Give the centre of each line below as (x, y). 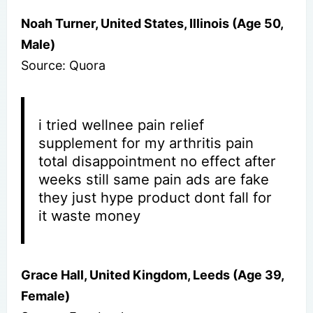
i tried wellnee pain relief (122, 124)
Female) (45, 296)
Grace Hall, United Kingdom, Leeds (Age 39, (152, 275)
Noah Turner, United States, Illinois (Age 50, (152, 23)
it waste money (90, 215)
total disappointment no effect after (158, 161)
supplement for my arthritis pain (146, 143)
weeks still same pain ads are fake (154, 179)
